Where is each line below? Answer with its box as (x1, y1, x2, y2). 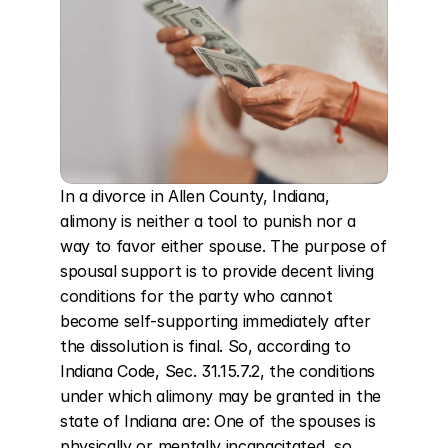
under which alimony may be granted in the (60, 386, 381, 406)
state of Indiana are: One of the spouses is (60, 411, 376, 431)
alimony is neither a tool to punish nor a (60, 211, 356, 231)
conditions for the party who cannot (60, 286, 333, 306)
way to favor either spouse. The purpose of (60, 236, 387, 256)
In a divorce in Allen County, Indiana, (60, 186, 330, 206)
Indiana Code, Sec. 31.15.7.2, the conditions (60, 361, 375, 381)
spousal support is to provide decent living (60, 261, 374, 281)
